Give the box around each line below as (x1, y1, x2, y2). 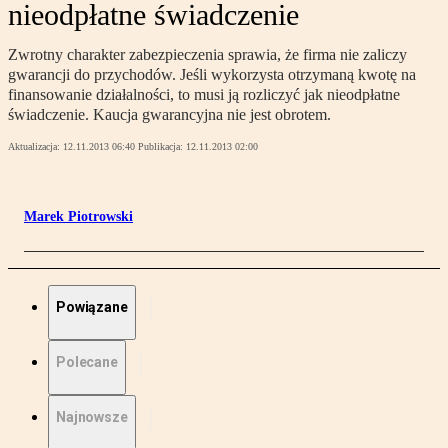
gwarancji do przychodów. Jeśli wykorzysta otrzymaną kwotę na (8, 66, 416, 84)
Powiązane (56, 299, 128, 316)
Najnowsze (56, 409, 128, 426)
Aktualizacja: (8, 141, 63, 153)
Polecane (56, 354, 118, 371)
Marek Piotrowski (24, 209, 133, 225)
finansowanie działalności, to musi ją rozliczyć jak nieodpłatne (8, 86, 400, 104)
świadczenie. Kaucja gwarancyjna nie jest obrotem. (8, 106, 331, 124)
